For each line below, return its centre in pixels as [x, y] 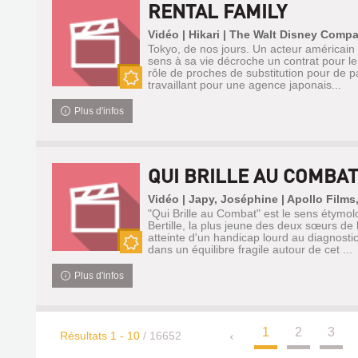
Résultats [85, 336]
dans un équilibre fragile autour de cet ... [250, 249]
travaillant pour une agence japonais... [244, 85]
